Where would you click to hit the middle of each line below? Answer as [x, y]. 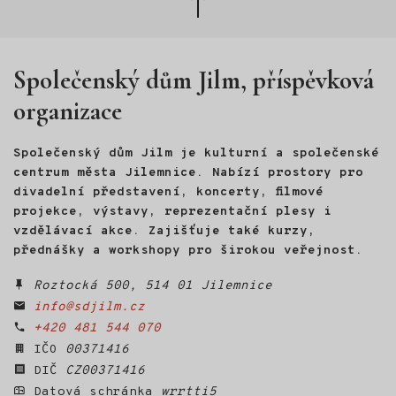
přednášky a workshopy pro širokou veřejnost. [188, 251]
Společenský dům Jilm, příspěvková [194, 80]
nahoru [201, 16]
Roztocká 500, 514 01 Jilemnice [153, 286]
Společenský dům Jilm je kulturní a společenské [196, 154]
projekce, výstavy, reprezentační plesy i [172, 212]
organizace [68, 111]
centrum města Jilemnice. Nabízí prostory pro [188, 173]
